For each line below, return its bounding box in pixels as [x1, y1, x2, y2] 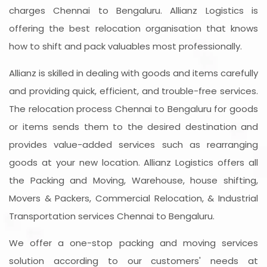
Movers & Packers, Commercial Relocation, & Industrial [9, 192, 258, 205]
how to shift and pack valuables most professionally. [9, 40, 242, 53]
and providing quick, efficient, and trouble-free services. [9, 85, 258, 98]
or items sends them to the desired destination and [9, 120, 258, 133]
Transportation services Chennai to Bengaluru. [9, 210, 215, 223]
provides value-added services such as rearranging [9, 138, 258, 151]
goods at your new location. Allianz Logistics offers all [9, 156, 258, 169]
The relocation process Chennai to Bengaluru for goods [9, 103, 258, 116]
